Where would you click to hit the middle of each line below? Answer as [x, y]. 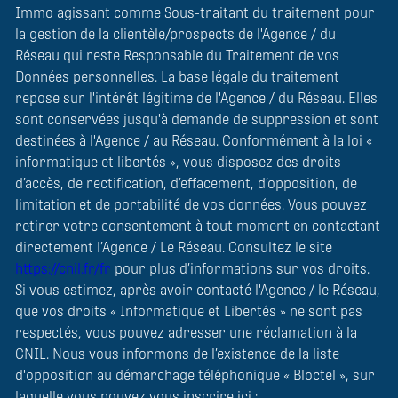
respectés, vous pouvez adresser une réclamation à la [186, 332]
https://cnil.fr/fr [63, 268]
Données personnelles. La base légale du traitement [177, 76]
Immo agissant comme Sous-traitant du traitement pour [195, 12]
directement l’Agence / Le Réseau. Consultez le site [174, 247]
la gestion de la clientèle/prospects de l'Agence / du [175, 34]
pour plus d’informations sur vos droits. [240, 268]
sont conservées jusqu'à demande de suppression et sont [197, 119]
